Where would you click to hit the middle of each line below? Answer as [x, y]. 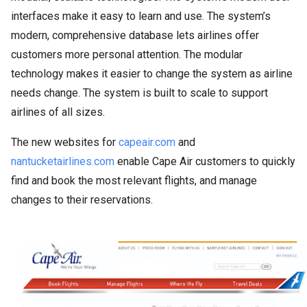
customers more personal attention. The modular [127, 54]
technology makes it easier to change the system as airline [152, 74]
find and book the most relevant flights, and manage [134, 181]
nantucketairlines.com [63, 161]
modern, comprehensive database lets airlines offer [135, 35]
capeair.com [147, 142]
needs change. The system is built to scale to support [139, 93]
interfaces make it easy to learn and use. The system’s [141, 16]
